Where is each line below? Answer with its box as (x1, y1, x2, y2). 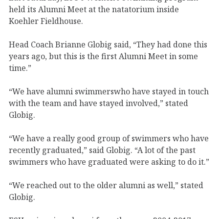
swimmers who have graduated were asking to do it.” (9, 156, 209, 167)
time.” (9, 62, 31, 73)
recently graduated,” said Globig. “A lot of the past (9, 144, 196, 155)
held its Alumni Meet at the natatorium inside (9, 3, 179, 15)
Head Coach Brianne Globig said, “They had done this (9, 39, 207, 50)
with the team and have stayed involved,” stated (9, 97, 188, 109)
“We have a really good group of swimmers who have (9, 132, 209, 144)
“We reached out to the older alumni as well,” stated (9, 179, 203, 191)
